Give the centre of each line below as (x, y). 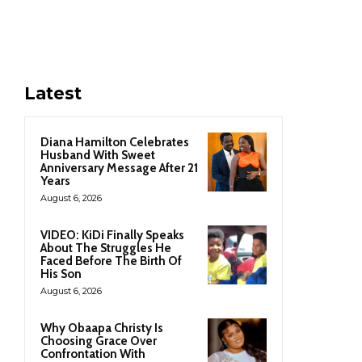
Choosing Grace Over (99, 341)
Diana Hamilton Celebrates (115, 142)
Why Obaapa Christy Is (102, 328)
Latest (53, 93)
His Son (61, 274)
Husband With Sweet (98, 155)
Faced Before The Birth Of (111, 261)
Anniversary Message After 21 (119, 168)
